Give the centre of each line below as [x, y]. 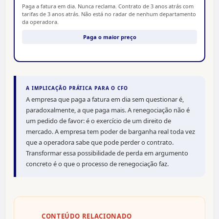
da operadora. [40, 22]
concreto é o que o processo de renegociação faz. [97, 164]
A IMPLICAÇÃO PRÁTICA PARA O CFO [77, 88]
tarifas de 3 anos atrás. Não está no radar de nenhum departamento [109, 14]
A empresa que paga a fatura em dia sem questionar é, [105, 99]
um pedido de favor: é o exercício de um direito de [99, 121]
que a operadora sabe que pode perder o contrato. [100, 142]
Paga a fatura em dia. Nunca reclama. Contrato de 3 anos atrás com [108, 6]
